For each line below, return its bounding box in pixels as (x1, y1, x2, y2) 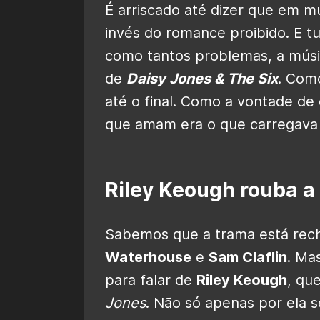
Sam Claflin (209, 249, 287, 266)
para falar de (105, 271, 196, 289)
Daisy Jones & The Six (126, 70, 278, 88)
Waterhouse (105, 249, 191, 266)
